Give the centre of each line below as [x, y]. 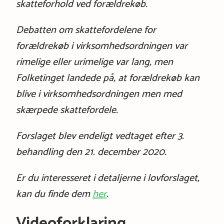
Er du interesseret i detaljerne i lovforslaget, [107, 178]
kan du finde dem [54, 194]
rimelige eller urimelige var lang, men [94, 62]
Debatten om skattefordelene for [86, 30]
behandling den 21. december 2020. [91, 152]
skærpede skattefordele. [67, 110]
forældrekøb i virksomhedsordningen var [101, 46]
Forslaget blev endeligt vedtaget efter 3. [100, 136]
